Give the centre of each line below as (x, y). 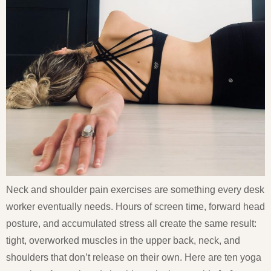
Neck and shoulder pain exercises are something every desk (135, 189)
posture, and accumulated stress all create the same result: (131, 223)
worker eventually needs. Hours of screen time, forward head (135, 206)
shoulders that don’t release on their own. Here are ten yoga (134, 257)
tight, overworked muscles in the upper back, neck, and (123, 240)
